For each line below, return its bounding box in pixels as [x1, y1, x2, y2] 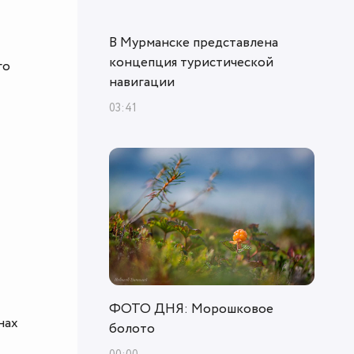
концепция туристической [109, 53, 273, 73]
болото [109, 318, 155, 338]
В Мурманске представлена [109, 33, 278, 53]
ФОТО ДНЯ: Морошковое [109, 299, 273, 318]
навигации [109, 73, 175, 92]
